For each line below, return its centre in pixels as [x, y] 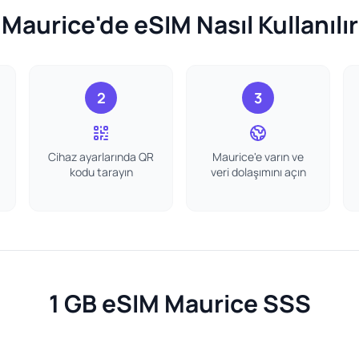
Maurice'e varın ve [258, 157]
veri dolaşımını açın [258, 172]
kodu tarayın [101, 172]
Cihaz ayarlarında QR [101, 157]
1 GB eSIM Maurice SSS [179, 303]
